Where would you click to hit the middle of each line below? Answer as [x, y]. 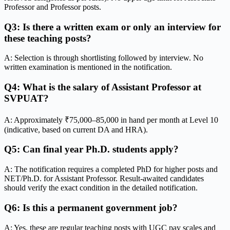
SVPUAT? [26, 98]
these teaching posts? [48, 38]
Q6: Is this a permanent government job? [91, 207]
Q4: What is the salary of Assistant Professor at [103, 87]
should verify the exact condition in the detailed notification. [101, 188]
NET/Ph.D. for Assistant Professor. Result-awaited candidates [104, 179]
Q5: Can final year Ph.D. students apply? [91, 149]
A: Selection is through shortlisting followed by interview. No [104, 58]
